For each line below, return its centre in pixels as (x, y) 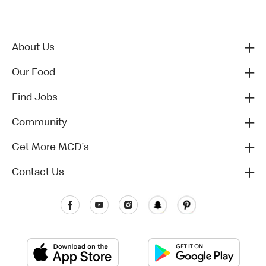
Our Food (34, 73)
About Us (33, 48)
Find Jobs (35, 98)
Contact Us (38, 172)
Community (39, 123)
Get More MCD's (50, 148)
